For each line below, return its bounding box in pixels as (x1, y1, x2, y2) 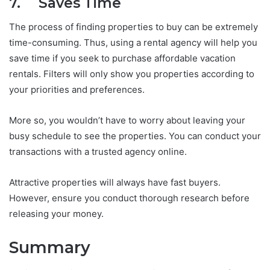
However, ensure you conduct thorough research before (9, 192, 250, 204)
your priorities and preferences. (9, 83, 147, 95)
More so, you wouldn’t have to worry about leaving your (9, 114, 245, 126)
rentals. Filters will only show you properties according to (9, 67, 254, 80)
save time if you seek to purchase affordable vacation (9, 52, 236, 64)
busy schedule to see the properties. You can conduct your (9, 130, 261, 142)
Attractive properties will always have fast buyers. (9, 176, 221, 188)
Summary (9, 237, 90, 257)
